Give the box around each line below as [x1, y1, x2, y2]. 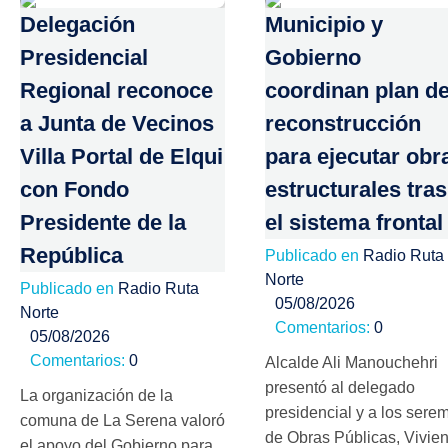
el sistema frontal [265, 210, 443, 236]
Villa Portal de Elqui [20, 144, 223, 170]
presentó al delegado [265, 378, 415, 396]
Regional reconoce [20, 78, 213, 104]
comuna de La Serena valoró [20, 411, 225, 429]
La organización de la [20, 386, 173, 404]
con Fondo [20, 177, 129, 203]
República [20, 243, 123, 269]
